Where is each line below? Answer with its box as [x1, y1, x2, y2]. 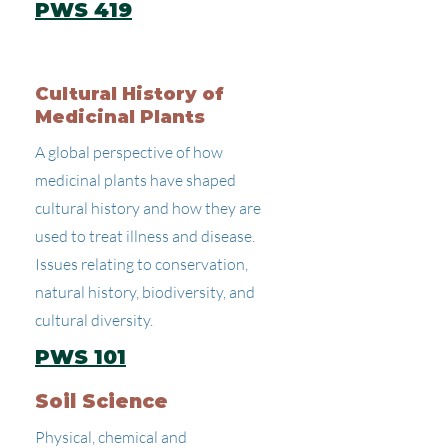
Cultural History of [35, 83, 224, 105]
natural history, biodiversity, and [35, 282, 255, 302]
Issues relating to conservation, [35, 254, 248, 274]
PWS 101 [35, 345, 126, 369]
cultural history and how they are [35, 198, 261, 218]
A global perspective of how [35, 142, 223, 162]
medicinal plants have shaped [35, 170, 236, 190]
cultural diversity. [35, 310, 153, 330]
